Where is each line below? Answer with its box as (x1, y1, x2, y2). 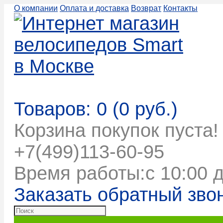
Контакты (163, 4, 198, 12)
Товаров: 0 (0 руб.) (14, 99, 178, 119)
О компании (14, 4, 58, 12)
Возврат (131, 4, 161, 12)
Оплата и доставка (60, 4, 129, 12)
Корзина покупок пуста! (14, 120, 219, 141)
